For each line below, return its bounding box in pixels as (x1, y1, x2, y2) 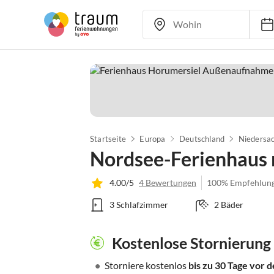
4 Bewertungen (139, 177, 196, 188)
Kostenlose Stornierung (112, 234, 271, 252)
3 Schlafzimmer (109, 199, 168, 210)
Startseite (90, 134, 126, 144)
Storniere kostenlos (105, 259, 188, 271)
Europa (139, 134, 166, 144)
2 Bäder (213, 199, 243, 210)
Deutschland (179, 134, 225, 144)
